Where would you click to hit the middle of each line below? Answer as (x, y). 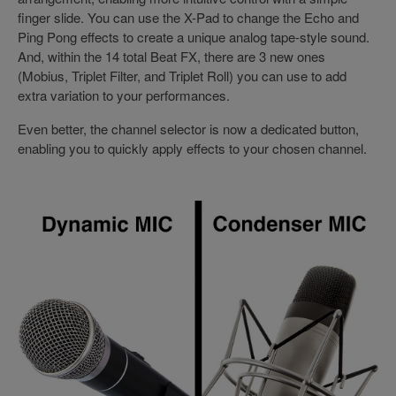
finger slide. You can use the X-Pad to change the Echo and (188, 18)
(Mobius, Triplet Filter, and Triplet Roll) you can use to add (182, 76)
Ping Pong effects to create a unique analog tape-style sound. (194, 37)
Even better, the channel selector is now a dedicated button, (188, 129)
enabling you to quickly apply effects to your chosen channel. (192, 148)
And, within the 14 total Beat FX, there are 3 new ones (171, 57)
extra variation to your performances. (124, 95)
